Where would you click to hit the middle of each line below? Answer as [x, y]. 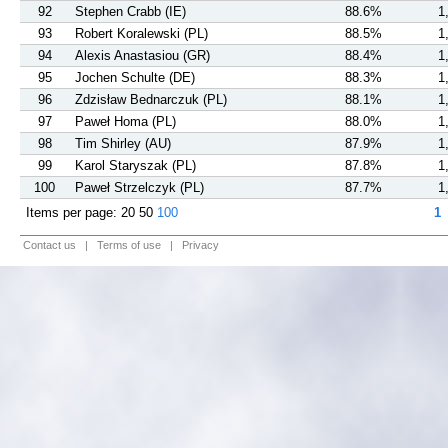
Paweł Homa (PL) [125, 121]
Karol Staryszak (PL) [135, 165]
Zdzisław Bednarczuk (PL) [151, 99]
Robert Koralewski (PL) [141, 33]
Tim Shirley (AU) [123, 143]
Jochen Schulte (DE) [135, 77]
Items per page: [73, 212]
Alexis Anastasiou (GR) [142, 55]
